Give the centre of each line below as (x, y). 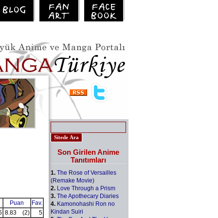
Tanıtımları (88, 160)
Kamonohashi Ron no (86, 204)
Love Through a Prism (86, 188)
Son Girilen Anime (88, 152)
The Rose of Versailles (87, 173)
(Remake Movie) (73, 180)
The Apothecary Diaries (88, 196)
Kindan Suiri (67, 211)
